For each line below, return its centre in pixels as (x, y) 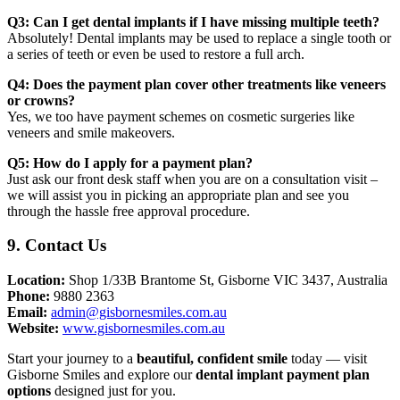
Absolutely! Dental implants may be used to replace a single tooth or (199, 37)
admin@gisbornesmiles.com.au (139, 312)
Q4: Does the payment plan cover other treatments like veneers (196, 84)
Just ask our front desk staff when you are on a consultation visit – (192, 179)
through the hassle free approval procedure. (129, 211)
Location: (36, 280)
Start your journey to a (72, 359)
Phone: (29, 296)
